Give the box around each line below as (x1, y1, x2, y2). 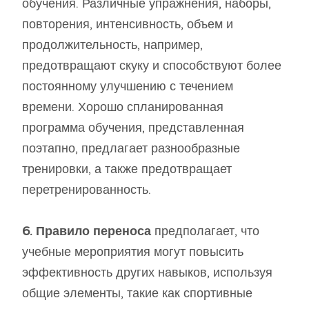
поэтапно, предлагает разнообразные (22, 140, 240, 156)
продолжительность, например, (22, 37, 203, 52)
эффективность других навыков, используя (22, 264, 272, 280)
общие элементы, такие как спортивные (22, 285, 252, 301)
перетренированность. (22, 181, 151, 197)
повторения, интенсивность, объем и (22, 16, 233, 32)
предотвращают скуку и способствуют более (22, 57, 281, 73)
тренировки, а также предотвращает (22, 161, 232, 177)
